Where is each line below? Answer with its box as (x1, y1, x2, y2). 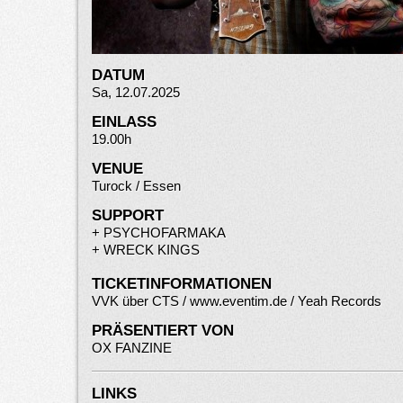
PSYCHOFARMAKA (103, 225, 226, 240)
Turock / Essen (92, 178, 181, 193)
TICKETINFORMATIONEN (92, 275, 272, 292)
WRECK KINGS (103, 242, 200, 257)
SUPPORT (92, 207, 164, 224)
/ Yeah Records (287, 293, 381, 309)
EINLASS (92, 113, 157, 130)
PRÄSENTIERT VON (92, 322, 234, 339)
